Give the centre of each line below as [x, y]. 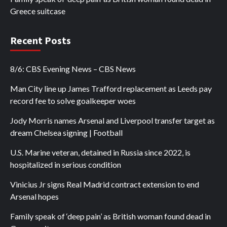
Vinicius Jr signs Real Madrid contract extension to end [105, 184]
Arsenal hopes [34, 197]
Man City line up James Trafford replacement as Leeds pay [111, 89]
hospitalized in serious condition [66, 165]
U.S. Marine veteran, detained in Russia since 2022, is [100, 153]
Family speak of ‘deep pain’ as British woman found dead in [110, 216]
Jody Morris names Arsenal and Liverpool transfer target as [112, 121]
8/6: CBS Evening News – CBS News [73, 69]
